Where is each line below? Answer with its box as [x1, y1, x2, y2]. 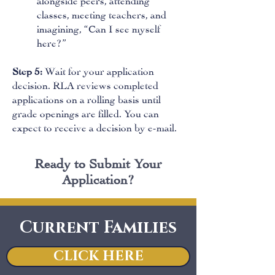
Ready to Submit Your [34, 158, 162, 165]
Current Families [20, 217, 177, 239]
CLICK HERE [53, 247, 144, 265]
